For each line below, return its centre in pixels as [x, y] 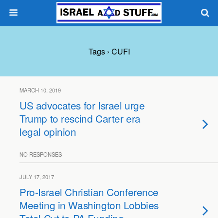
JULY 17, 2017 [37, 177]
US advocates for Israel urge [82, 105]
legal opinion [48, 131]
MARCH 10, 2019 [40, 90]
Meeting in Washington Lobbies [89, 205]
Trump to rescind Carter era [80, 118]
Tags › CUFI [109, 51]
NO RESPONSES [41, 154]
